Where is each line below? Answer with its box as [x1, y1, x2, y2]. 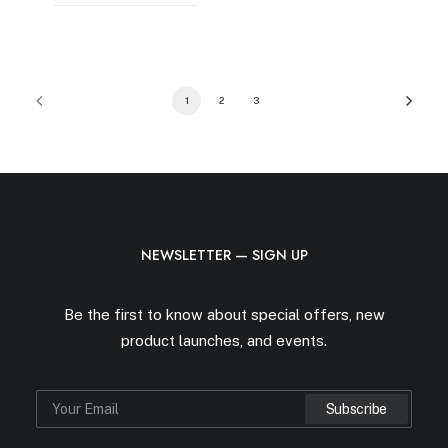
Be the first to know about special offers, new [63, 306, 385, 323]
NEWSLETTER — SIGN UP [140, 245, 308, 265]
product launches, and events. [121, 332, 327, 349]
